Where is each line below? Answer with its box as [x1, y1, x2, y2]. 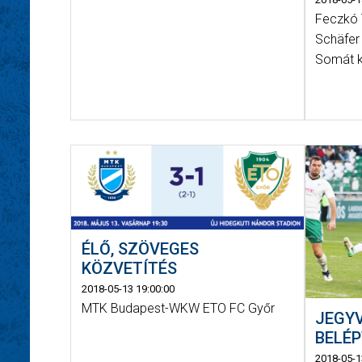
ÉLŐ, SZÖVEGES [81, 239, 199, 259]
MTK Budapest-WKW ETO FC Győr [81, 301, 275, 317]
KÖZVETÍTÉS [81, 259, 177, 279]
